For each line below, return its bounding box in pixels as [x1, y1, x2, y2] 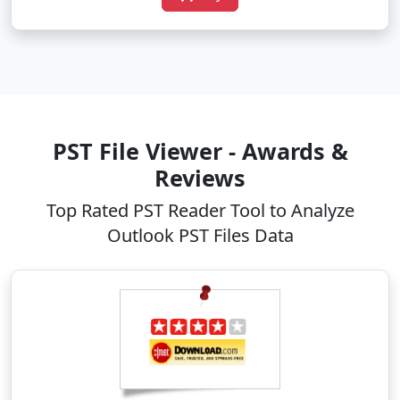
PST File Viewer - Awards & [52, 136, 348, 167]
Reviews [154, 162, 246, 194]
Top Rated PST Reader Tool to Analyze [46, 198, 354, 223]
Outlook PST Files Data [106, 223, 294, 248]
